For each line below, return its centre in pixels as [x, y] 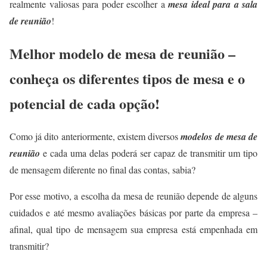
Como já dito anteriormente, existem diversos [95, 136]
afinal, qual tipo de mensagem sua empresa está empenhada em [133, 229]
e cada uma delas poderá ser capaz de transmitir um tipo [150, 153]
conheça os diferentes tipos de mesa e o [127, 78]
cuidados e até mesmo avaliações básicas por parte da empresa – [133, 212]
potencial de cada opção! [85, 103]
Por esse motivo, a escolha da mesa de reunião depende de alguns [133, 195]
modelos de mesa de [219, 136]
